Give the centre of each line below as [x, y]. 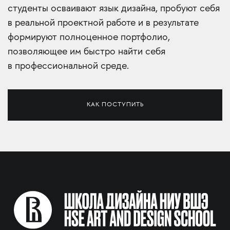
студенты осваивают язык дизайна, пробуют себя [114, 9]
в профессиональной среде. [68, 67]
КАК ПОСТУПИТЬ [115, 105]
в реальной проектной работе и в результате [103, 24]
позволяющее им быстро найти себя [87, 52]
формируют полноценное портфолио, [89, 38]
